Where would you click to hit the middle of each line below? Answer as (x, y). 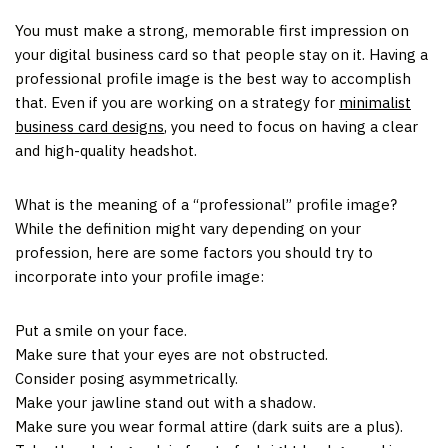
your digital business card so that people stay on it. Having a (221, 54)
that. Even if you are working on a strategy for (177, 102)
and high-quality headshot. (106, 150)
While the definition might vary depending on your (188, 228)
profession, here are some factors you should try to (194, 252)
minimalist (375, 102)
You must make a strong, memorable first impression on (212, 30)
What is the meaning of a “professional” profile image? (206, 204)
